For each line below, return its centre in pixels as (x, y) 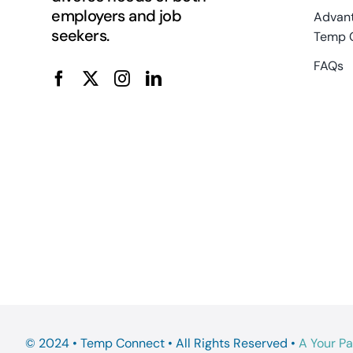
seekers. (80, 35)
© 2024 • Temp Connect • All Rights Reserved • (162, 343)
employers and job (117, 15)
